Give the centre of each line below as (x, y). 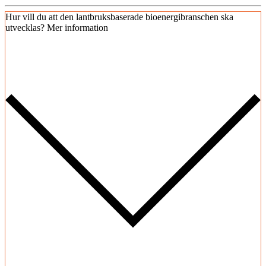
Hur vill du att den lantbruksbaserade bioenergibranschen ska (119, 17)
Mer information (77, 28)
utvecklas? (25, 28)
